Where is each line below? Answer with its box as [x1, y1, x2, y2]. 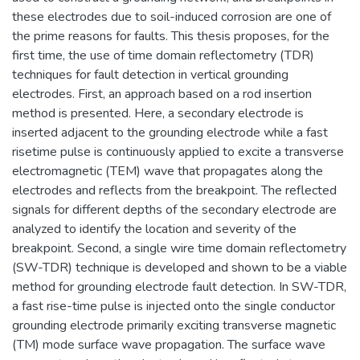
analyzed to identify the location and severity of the [12, 219, 297, 238]
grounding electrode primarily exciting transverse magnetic [12, 316, 336, 334]
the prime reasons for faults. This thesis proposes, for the [12, 27, 329, 45]
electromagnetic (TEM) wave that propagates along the [12, 162, 323, 180]
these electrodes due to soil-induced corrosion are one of [12, 7, 331, 26]
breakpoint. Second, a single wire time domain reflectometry [12, 239, 346, 257]
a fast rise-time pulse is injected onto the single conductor [12, 297, 335, 315]
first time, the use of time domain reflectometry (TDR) [12, 46, 314, 64]
